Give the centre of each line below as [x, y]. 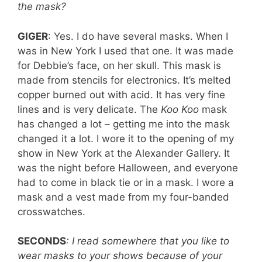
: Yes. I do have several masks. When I [138, 36]
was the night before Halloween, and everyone [128, 168]
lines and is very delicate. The [89, 109]
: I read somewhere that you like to [148, 241]
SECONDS [42, 241]
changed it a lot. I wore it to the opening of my [126, 138]
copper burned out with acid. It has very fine [121, 94]
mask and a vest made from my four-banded [123, 197]
